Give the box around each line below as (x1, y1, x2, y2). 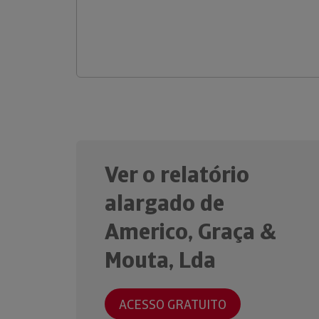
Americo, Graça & (105, 216, 276, 246)
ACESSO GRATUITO (119, 296, 226, 313)
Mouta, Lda (105, 245, 216, 275)
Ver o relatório (105, 159, 249, 189)
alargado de (105, 188, 224, 218)
